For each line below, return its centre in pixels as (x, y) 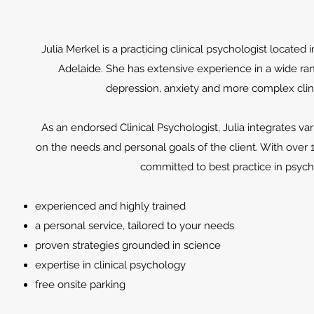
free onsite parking (80, 285)
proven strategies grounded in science (128, 245)
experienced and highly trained (110, 206)
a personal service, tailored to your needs (135, 226)
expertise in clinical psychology (110, 265)
